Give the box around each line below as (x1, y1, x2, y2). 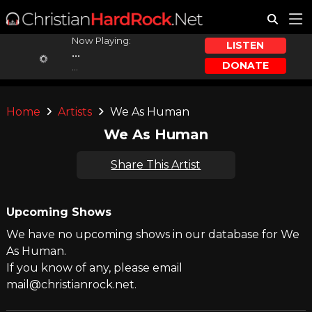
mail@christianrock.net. (6, 278, 136, 291)
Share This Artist (111, 158, 201, 171)
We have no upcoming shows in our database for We (6, 228, 299, 241)
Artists (58, 105, 93, 118)
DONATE (221, 58, 269, 72)
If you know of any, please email (6, 261, 182, 274)
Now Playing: (71, 35, 131, 46)
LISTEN (226, 39, 265, 52)
